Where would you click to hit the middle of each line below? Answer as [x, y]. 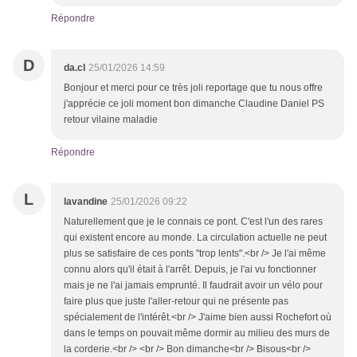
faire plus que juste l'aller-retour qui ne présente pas [176, 302]
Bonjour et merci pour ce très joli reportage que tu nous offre [193, 88]
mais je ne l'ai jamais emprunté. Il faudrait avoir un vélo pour [193, 286]
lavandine [86, 202]
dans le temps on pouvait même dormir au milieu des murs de [197, 333]
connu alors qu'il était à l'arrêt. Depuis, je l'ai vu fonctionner [190, 270]
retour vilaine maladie [111, 120]
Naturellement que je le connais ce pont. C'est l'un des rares [193, 222]
